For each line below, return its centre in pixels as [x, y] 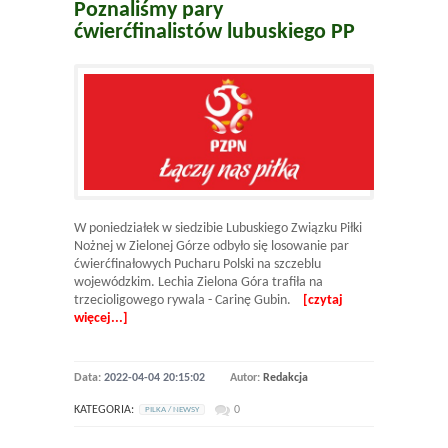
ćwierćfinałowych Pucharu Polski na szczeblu [197, 265]
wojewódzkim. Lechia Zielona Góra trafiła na [198, 283]
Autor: [246, 378]
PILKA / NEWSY [172, 410]
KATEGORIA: [104, 410]
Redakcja [285, 378]
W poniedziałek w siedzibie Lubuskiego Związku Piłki [218, 229]
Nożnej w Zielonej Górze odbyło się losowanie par [211, 247]
